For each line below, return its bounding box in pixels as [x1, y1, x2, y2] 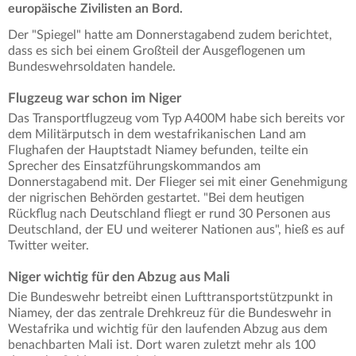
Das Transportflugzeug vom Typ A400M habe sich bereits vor [8, 112, 345, 126]
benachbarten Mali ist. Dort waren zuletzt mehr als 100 [8, 339, 315, 352]
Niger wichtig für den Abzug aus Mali [8, 270, 230, 284]
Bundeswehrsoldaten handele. [8, 60, 176, 74]
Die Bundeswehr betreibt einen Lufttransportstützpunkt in [8, 291, 333, 304]
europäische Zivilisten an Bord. [8, 2, 183, 16]
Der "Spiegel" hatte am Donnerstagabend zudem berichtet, [8, 29, 332, 42]
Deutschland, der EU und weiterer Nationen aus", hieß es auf [8, 223, 345, 237]
